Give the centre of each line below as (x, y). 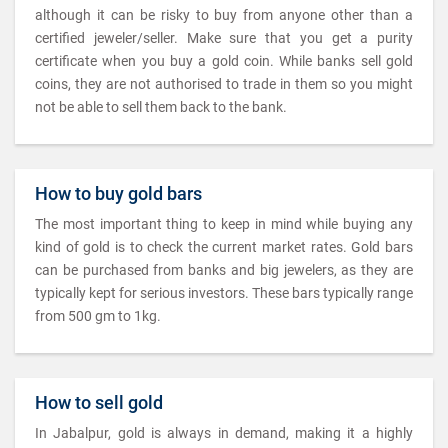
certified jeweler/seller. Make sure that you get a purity (224, 38)
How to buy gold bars (118, 193)
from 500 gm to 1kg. (98, 316)
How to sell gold (99, 402)
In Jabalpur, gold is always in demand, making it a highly (224, 433)
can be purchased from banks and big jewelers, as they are (224, 270)
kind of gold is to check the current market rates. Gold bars (224, 247)
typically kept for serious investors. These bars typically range (224, 293)
